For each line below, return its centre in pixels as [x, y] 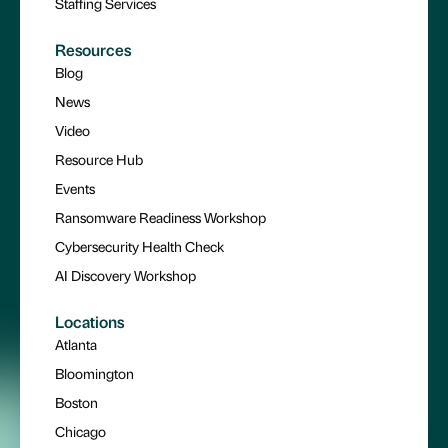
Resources [93, 50]
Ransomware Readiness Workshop [160, 217]
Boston [76, 402]
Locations [89, 322]
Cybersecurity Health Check [139, 246]
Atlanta [76, 344]
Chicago [80, 431]
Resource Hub [99, 159]
